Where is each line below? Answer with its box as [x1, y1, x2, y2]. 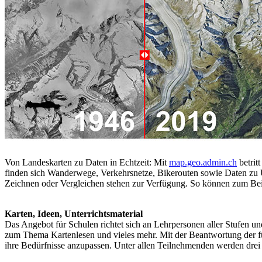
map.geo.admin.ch [169, 157, 237, 168]
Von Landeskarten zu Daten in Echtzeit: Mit [5, 157, 169, 168]
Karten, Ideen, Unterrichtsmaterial [5, 209, 143, 219]
